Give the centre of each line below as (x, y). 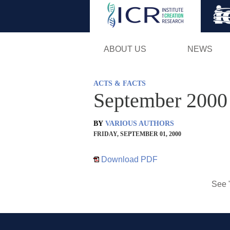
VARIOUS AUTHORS (140, 123)
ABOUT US (125, 49)
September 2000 (160, 100)
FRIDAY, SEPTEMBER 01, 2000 (137, 134)
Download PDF (128, 159)
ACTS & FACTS (120, 83)
